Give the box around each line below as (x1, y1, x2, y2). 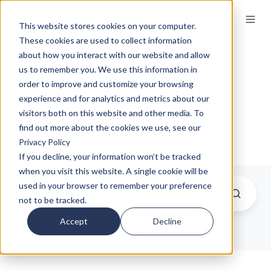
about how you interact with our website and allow (18, 49, 210, 60)
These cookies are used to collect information (18, 34, 192, 45)
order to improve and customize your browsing (18, 78, 194, 89)
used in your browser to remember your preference (18, 180, 212, 191)
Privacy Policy (18, 136, 70, 147)
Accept (60, 215, 88, 226)
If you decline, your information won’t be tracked (18, 151, 201, 162)
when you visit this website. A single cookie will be (18, 165, 208, 176)
